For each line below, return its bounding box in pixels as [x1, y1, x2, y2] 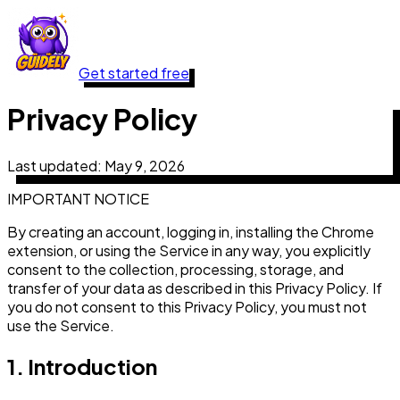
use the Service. [7, 315, 114, 335]
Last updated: [7, 155, 104, 175]
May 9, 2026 [104, 155, 185, 175]
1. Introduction [7, 352, 157, 379]
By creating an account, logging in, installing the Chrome [7, 221, 374, 241]
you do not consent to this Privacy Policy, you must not [7, 296, 367, 316]
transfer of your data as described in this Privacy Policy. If [7, 278, 382, 297]
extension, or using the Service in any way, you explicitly [7, 240, 371, 260]
